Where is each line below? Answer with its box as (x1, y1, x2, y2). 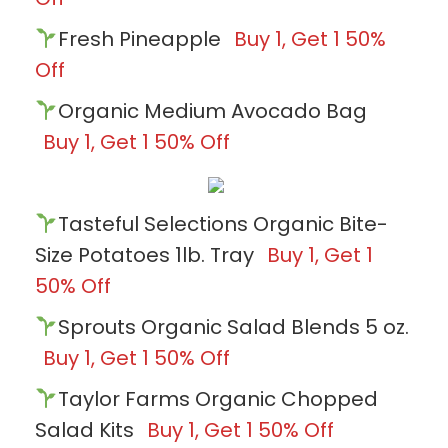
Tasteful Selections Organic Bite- (57, 209, 388, 238)
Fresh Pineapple (57, 24, 226, 53)
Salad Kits (35, 415, 139, 444)
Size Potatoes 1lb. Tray (35, 240, 259, 269)
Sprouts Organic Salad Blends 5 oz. (57, 312, 409, 341)
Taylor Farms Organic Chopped (57, 384, 378, 413)
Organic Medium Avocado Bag (57, 96, 367, 125)
